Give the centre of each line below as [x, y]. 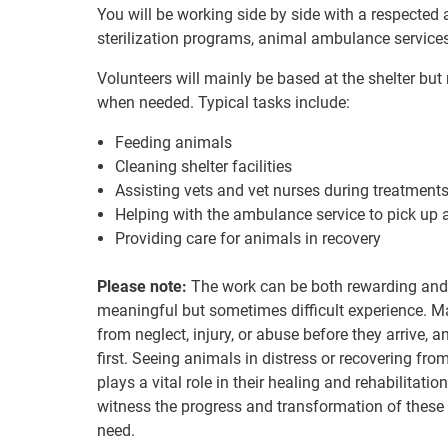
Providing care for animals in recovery [248, 238]
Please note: [142, 286]
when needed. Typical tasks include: [223, 102]
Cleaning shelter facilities [203, 166]
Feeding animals [173, 142]
